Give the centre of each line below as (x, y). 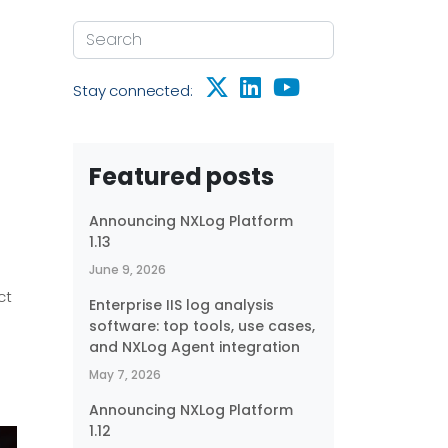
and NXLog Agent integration (194, 347)
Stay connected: (135, 90)
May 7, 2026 (125, 374)
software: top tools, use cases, (202, 326)
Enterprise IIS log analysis (181, 305)
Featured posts (181, 176)
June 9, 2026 (127, 269)
